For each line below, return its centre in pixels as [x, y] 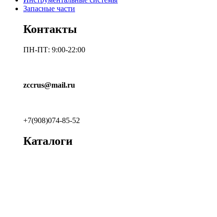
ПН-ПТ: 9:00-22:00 [54, 49]
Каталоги [48, 141]
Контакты [50, 29]
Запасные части [49, 8]
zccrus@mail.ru [49, 85]
